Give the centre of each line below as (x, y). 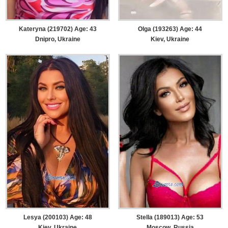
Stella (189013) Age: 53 (170, 217)
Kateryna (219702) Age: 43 (58, 29)
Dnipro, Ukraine (58, 39)
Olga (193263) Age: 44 (170, 29)
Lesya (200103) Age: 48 (58, 217)
